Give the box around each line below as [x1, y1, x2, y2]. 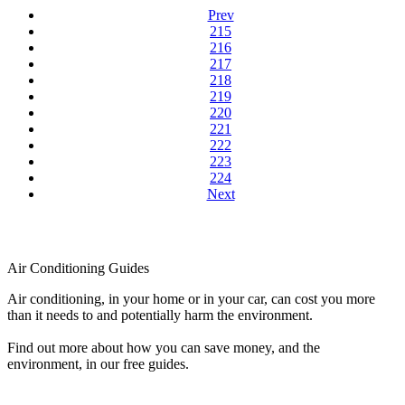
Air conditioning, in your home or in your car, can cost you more [7, 291, 375, 307]
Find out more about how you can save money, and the [7, 340, 320, 356]
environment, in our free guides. [7, 356, 189, 372]
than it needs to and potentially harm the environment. [7, 307, 313, 324]
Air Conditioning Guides [7, 260, 149, 277]
